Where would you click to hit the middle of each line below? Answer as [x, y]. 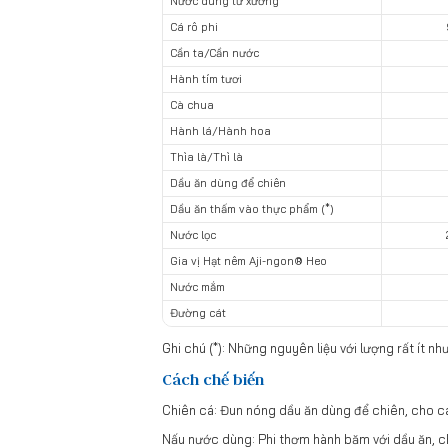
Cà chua [191, 104]
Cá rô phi [193, 26]
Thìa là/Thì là [206, 156]
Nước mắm [197, 286]
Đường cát [197, 312]
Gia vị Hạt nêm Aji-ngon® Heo [248, 260]
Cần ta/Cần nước [214, 52]
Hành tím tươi [205, 78]
